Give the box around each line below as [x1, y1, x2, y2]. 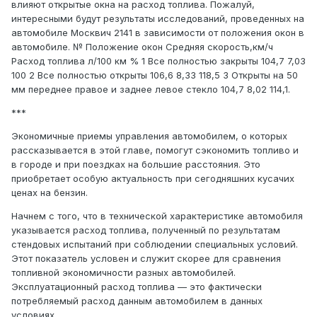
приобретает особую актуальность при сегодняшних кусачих [11, 173, 294, 185]
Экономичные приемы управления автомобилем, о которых [11, 130, 287, 142]
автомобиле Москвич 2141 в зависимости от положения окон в [11, 27, 304, 39]
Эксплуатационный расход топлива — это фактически [11, 281, 262, 293]
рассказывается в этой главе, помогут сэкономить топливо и [11, 144, 299, 156]
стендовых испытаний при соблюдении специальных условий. [11, 238, 298, 250]
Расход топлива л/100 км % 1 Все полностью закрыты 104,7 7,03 [11, 55, 306, 67]
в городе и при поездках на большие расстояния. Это [11, 158, 260, 171]
